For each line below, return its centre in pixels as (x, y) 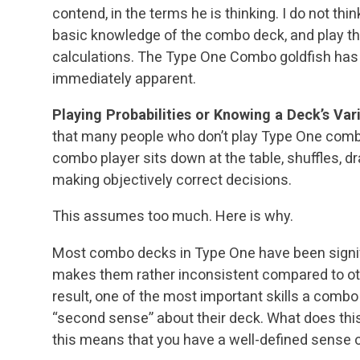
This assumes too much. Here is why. (173, 216)
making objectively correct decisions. (172, 180)
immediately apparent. (124, 79)
